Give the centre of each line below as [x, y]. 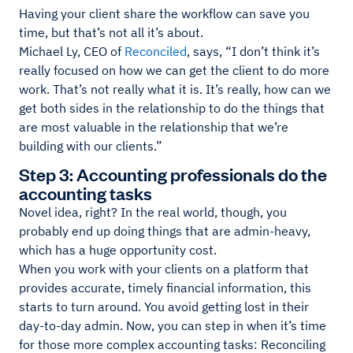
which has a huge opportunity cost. [118, 249]
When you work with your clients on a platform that [164, 268]
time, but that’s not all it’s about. [111, 32]
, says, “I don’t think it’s [253, 51]
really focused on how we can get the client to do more [174, 70]
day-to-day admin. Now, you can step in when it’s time [173, 325]
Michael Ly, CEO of [72, 51]
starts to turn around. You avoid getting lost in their [164, 306]
